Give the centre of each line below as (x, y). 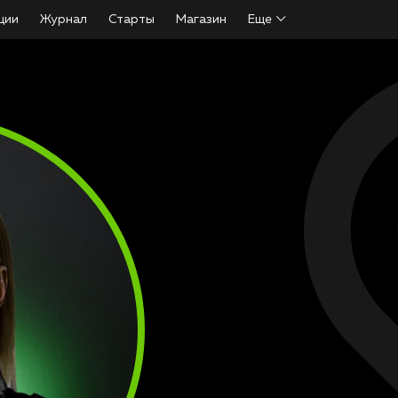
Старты (131, 20)
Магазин (201, 20)
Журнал (64, 20)
